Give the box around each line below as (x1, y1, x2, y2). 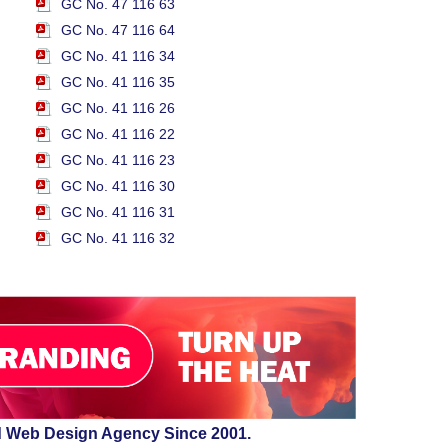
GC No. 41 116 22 (61, 126, 175, 142)
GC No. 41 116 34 (61, 48, 175, 64)
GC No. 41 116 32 (61, 230, 175, 246)
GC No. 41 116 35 (61, 74, 175, 90)
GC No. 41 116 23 (61, 152, 175, 168)
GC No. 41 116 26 (61, 100, 175, 116)
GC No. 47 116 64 (61, 22, 175, 38)
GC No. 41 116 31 (61, 204, 175, 220)
